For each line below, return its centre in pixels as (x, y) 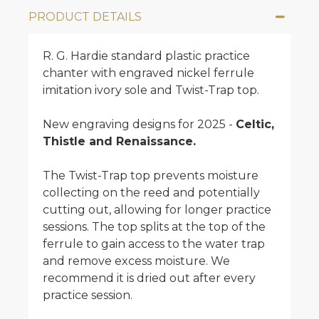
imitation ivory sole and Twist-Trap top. (151, 90)
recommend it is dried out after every (149, 278)
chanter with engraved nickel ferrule (148, 73)
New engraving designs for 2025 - (139, 124)
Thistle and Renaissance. (119, 141)
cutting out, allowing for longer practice (157, 210)
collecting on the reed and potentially (151, 193)
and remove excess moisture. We (136, 261)
